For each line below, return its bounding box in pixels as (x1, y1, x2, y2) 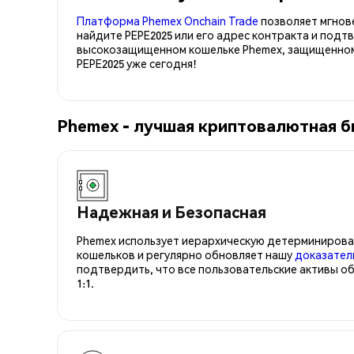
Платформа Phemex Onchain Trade (77, 13, 258, 28)
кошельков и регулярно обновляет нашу (77, 247, 295, 262)
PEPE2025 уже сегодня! (77, 55, 197, 70)
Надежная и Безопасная (77, 201, 266, 222)
